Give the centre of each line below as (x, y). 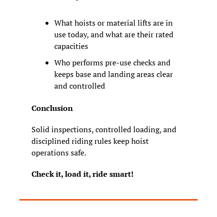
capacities (71, 46)
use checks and (145, 63)
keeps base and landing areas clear (114, 74)
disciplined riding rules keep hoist (90, 141)
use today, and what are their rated (114, 35)
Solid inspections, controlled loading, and (104, 130)
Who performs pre (85, 63)
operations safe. (59, 153)
